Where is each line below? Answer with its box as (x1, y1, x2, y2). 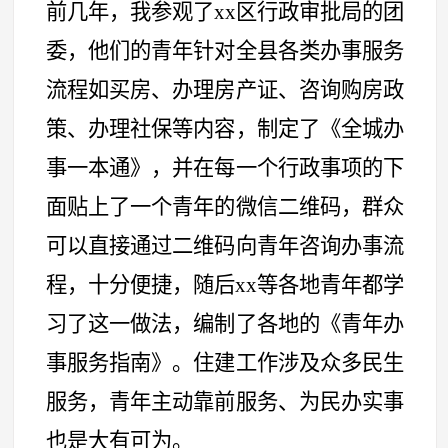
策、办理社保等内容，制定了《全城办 (45, 116, 405, 141)
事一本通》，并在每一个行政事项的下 (45, 155, 405, 180)
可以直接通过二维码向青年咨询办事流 (45, 233, 405, 258)
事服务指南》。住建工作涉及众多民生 (45, 350, 405, 375)
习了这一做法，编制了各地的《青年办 (45, 311, 405, 336)
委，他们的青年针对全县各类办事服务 (45, 38, 405, 63)
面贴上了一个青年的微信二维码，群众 (45, 194, 405, 219)
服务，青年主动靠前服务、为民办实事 (45, 389, 405, 414)
